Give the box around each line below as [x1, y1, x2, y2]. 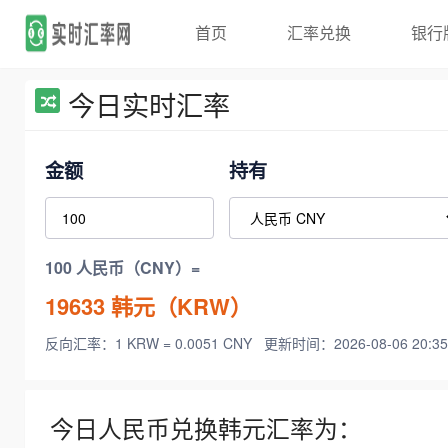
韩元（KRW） [105, 289, 252, 322]
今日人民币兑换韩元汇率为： [50, 411, 362, 446]
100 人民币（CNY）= [45, 256, 200, 280]
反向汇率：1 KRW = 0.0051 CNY [45, 333, 256, 354]
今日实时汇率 [68, 85, 230, 124]
